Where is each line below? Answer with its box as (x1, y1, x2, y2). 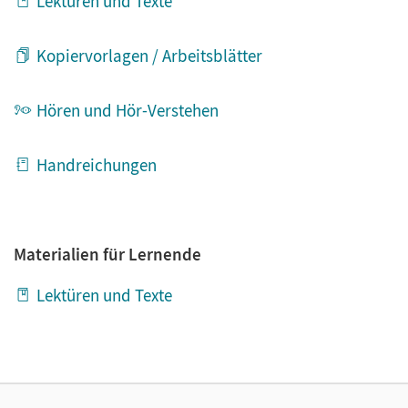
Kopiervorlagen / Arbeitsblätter (36, 44, 262, 66)
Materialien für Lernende (14, 242, 201, 265)
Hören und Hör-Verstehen (36, 98, 219, 121)
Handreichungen (36, 153, 157, 176)
